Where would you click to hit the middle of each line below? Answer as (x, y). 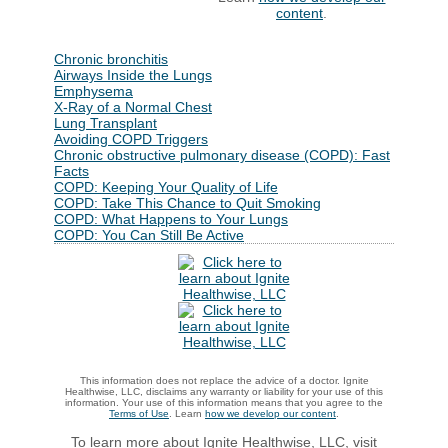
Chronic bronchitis (111, 59)
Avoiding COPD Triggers (131, 139)
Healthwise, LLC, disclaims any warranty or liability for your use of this (224, 391)
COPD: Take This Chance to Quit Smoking (187, 203)
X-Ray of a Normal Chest (133, 107)
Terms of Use (139, 413)
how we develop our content (270, 413)
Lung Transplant (105, 123)
